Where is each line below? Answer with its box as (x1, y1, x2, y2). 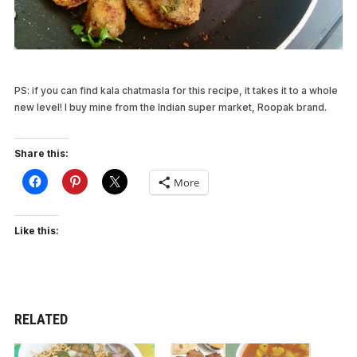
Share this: (14, 147, 69, 159)
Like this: (14, 224, 59, 237)
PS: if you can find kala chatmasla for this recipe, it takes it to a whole (14, 84, 338, 96)
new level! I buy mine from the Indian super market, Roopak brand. (14, 100, 327, 113)
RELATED (14, 310, 68, 328)
